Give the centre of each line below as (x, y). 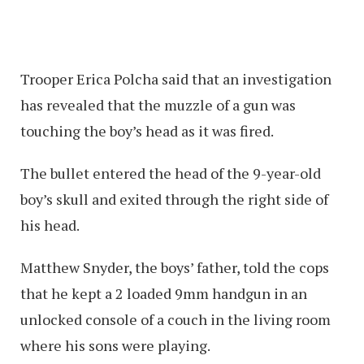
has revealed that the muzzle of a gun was (158, 104)
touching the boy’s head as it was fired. (147, 130)
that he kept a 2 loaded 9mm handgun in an (164, 293)
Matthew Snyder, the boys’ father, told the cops (175, 267)
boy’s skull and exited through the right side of (174, 199)
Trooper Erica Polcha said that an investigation (176, 78)
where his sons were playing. (115, 345)
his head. (50, 225)
